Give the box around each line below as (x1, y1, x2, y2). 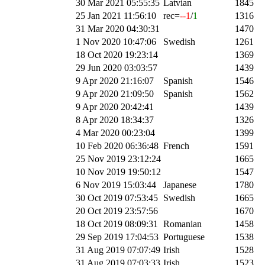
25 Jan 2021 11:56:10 (76, 10, 156, 21)
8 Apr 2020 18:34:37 (76, 114, 154, 125)
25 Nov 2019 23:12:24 (76, 153, 161, 164)
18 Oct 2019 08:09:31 (76, 218, 158, 229)
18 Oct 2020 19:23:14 (76, 49, 158, 60)
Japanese (163, 179, 196, 190)
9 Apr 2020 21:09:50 (76, 88, 154, 99)
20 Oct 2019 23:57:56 (76, 205, 158, 216)
